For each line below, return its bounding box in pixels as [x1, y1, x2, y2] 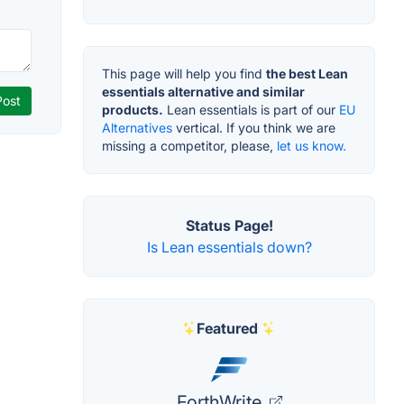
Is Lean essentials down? [146, 238, 312, 257]
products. [102, 102, 163, 118]
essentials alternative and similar [102, 84, 305, 100]
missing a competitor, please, [102, 138, 277, 154]
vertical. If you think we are [172, 120, 335, 136]
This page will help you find [102, 66, 266, 82]
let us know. [277, 138, 346, 154]
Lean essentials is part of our [163, 102, 339, 118]
